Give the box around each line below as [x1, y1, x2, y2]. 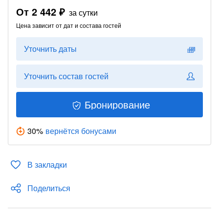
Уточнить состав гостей [24, 70, 109, 82]
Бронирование [85, 97, 150, 111]
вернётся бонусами [45, 125, 116, 136]
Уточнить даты [24, 43, 77, 54]
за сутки [69, 7, 98, 18]
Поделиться [27, 182, 70, 194]
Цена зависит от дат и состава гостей [16, 21, 121, 29]
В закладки [27, 159, 67, 170]
